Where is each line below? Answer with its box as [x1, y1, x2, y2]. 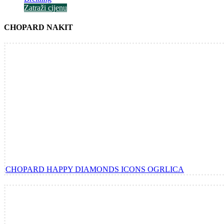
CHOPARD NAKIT [4, 22, 73, 31]
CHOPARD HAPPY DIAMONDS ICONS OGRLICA [5, 165, 184, 174]
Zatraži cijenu [24, 3, 67, 12]
